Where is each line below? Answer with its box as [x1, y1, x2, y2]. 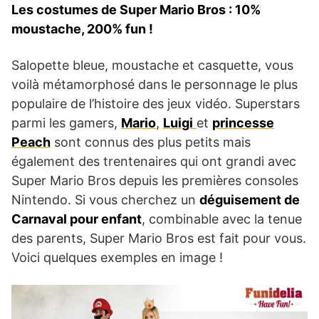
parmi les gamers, [11, 115, 121, 131]
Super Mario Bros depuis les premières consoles [11, 173, 298, 189]
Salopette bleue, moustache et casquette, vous [11, 58, 293, 73]
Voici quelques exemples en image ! [11, 250, 223, 266]
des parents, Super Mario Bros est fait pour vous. [11, 231, 306, 246]
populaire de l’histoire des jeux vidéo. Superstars [11, 96, 300, 112]
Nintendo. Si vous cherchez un [11, 192, 199, 208]
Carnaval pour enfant [11, 211, 142, 227]
